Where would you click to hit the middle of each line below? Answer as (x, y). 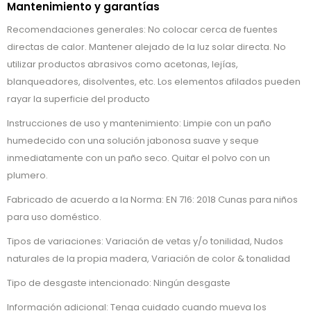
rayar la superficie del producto (78, 99)
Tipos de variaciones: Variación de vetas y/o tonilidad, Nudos (145, 242)
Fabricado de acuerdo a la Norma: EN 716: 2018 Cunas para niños (152, 200)
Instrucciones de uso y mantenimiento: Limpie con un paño (139, 124)
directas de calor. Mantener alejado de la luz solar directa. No (146, 47)
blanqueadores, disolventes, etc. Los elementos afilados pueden (154, 82)
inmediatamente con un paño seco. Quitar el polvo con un (138, 158)
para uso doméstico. (54, 217)
